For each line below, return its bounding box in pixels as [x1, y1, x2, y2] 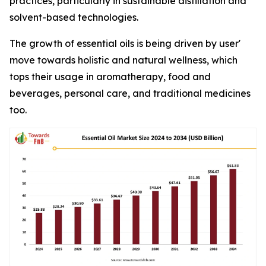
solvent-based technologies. [9, 11, 138, 23]
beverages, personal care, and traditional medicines [9, 87, 251, 99]
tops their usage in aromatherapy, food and [9, 71, 211, 83]
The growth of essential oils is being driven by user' [9, 37, 240, 49]
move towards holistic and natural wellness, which [9, 54, 237, 66]
